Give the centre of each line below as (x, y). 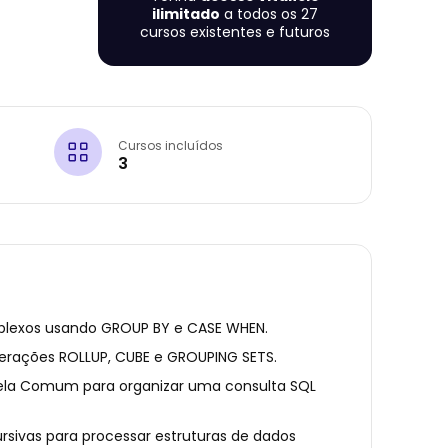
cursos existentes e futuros (235, 32)
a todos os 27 (269, 14)
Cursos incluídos (170, 145)
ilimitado (186, 14)
